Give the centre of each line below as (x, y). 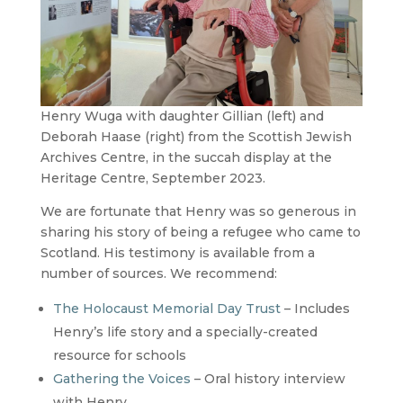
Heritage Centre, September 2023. (152, 178)
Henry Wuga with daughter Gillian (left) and (182, 116)
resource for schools (119, 355)
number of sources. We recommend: (158, 273)
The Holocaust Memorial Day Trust (166, 308)
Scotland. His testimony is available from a (177, 252)
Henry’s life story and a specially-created (185, 331)
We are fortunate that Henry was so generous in (198, 211)
